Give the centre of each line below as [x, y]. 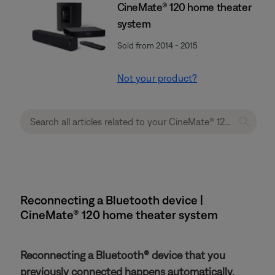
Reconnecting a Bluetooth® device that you [123, 255]
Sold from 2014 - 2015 [157, 45]
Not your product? [157, 78]
